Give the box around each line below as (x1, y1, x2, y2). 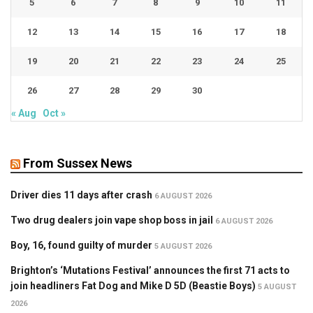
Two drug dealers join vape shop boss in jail (10, 214, 213, 226)
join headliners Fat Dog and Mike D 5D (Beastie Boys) (10, 280, 256, 291)
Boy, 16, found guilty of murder (10, 240, 152, 251)
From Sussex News (23, 156, 132, 170)
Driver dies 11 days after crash (10, 189, 152, 201)
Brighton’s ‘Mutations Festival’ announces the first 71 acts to (10, 265, 290, 276)
